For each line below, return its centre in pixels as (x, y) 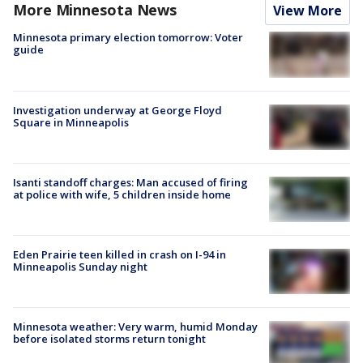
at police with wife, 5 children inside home (122, 194)
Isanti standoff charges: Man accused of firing (130, 182)
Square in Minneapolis (71, 122)
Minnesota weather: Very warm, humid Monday (135, 327)
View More (307, 11)
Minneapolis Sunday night (80, 267)
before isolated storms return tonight (109, 339)
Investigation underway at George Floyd (117, 110)
